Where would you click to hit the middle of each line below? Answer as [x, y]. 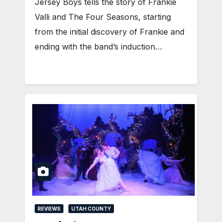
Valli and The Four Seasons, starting [103, 17]
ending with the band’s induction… [98, 46]
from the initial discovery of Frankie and [110, 31]
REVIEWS [49, 208]
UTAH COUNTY [91, 208]
